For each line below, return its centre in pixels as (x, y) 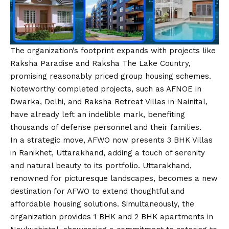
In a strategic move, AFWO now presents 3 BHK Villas (111, 140)
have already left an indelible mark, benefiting (98, 115)
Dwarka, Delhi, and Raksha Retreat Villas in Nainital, (109, 102)
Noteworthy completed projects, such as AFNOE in (106, 89)
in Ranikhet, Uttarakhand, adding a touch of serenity (108, 153)
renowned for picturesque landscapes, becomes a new (114, 179)
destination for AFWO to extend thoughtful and (97, 191)
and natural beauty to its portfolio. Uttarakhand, (101, 166)
